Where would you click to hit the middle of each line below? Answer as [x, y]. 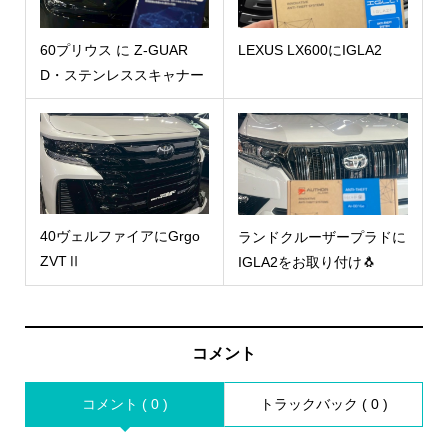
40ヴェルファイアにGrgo [119, 236]
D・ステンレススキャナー [121, 74]
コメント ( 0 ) [124, 403]
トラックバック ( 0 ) [323, 403]
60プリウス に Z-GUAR [113, 49]
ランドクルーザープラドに [322, 236]
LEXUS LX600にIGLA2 [310, 50]
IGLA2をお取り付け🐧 [307, 261]
